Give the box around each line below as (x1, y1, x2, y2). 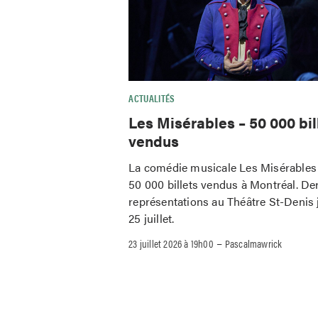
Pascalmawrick (224, 235, 283, 251)
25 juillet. (128, 209, 175, 226)
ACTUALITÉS (128, 91, 175, 106)
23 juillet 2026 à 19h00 (128, 235, 214, 251)
